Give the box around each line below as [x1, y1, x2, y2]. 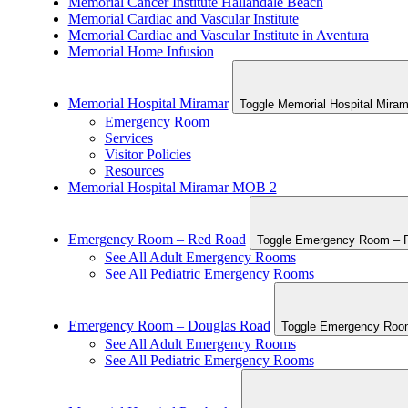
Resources [104, 162, 164, 178]
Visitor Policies [104, 146, 191, 162]
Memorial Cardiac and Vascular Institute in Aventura [67, 26, 369, 43]
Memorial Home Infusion [67, 43, 214, 59]
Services [104, 129, 153, 146]
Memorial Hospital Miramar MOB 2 [67, 178, 277, 195]
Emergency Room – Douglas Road [67, 317, 270, 333]
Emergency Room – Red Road [67, 230, 246, 247]
